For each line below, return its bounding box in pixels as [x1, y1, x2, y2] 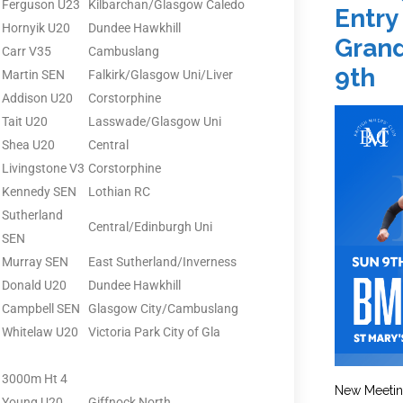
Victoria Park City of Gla [88, 324, 220, 339]
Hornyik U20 [2, 20, 70, 35]
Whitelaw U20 [2, 324, 78, 339]
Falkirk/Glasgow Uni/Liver [88, 67, 233, 82]
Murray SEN [2, 254, 68, 269]
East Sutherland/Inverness [88, 254, 237, 269]
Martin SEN [2, 67, 65, 82]
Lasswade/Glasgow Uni [88, 113, 221, 129]
